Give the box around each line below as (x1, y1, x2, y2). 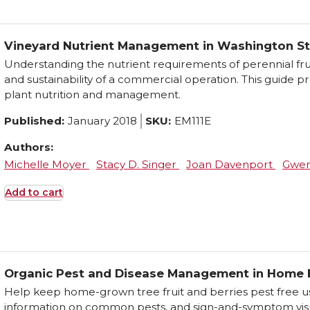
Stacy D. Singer (96, 158, 179, 172)
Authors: (4, 140, 53, 154)
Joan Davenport (186, 158, 275, 172)
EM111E (174, 114, 211, 128)
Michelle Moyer (4, 158, 89, 172)
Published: (4, 114, 64, 128)
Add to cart (5, 186, 63, 199)
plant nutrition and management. (4, 88, 181, 102)
